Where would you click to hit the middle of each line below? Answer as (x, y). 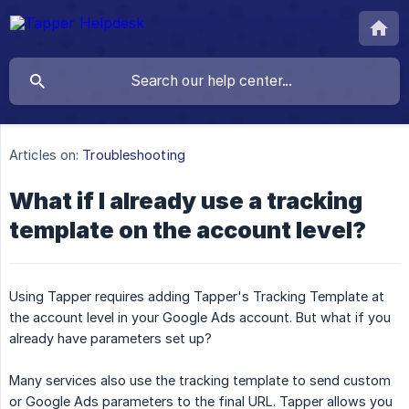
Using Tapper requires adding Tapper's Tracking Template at (197, 297)
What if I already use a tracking (186, 201)
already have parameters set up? (110, 339)
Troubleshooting (134, 155)
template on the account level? (188, 231)
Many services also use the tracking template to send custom (200, 381)
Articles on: (44, 155)
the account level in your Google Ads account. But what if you (200, 318)
